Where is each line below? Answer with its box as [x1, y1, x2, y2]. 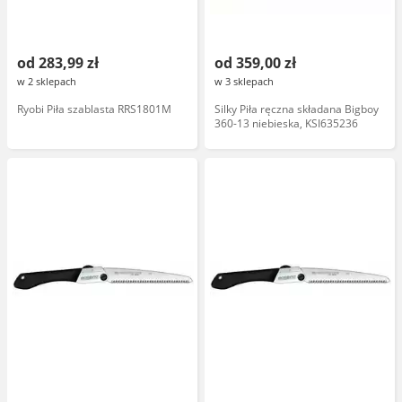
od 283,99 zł [17, 53, 99, 73]
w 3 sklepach [214, 74, 274, 88]
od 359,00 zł [214, 53, 296, 73]
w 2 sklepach [17, 74, 76, 88]
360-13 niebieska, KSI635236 [214, 116, 358, 131]
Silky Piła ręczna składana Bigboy [214, 101, 379, 117]
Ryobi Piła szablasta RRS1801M [17, 101, 171, 117]
